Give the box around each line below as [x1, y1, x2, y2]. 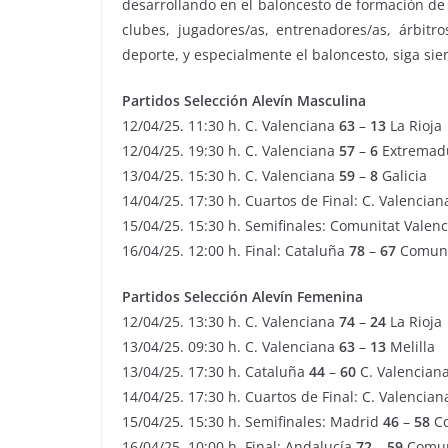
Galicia [378, 165, 427, 185]
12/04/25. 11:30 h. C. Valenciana [122, 115, 339, 135]
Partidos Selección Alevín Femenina [122, 286, 363, 306]
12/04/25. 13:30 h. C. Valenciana [122, 311, 339, 331]
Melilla [386, 336, 435, 356]
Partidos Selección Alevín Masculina [122, 90, 366, 110]
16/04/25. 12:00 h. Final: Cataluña [122, 240, 349, 260]
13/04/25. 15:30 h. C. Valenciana [122, 165, 339, 185]
